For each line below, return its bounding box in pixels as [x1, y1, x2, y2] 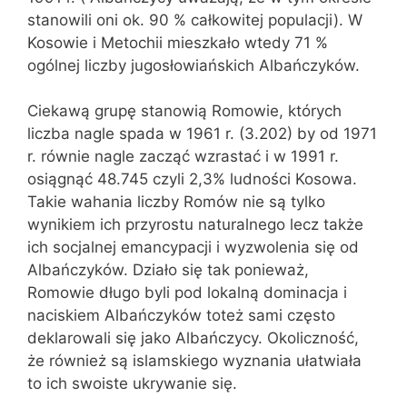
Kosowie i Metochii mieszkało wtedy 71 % [27, 33, 328, 52]
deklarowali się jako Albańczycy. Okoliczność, [27, 329, 359, 347]
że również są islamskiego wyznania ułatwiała [27, 352, 362, 370]
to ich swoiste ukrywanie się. [27, 374, 237, 392]
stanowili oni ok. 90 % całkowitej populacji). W [27, 10, 362, 29]
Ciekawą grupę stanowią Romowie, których [27, 102, 342, 120]
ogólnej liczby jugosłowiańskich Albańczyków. [27, 55, 360, 74]
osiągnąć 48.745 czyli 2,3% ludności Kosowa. [27, 170, 357, 188]
